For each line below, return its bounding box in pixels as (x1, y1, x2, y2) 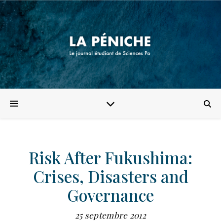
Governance (67, 184, 154, 206)
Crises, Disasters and (33, 165, 188, 187)
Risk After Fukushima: (29, 147, 192, 168)
